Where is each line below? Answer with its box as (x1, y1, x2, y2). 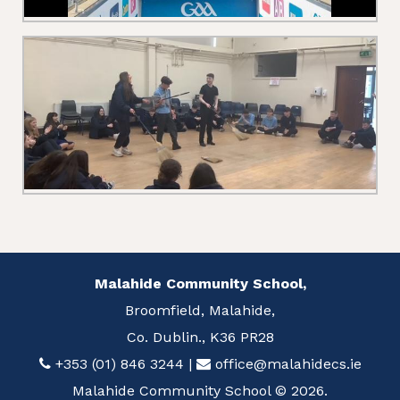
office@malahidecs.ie (214, 354, 362, 372)
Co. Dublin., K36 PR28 (126, 328, 274, 346)
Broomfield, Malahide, (125, 301, 275, 319)
